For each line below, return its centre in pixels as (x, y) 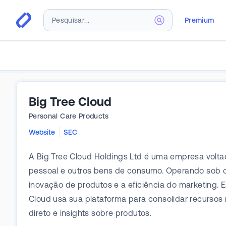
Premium (200, 20)
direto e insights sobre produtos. (90, 213)
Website (42, 132)
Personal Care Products (69, 116)
